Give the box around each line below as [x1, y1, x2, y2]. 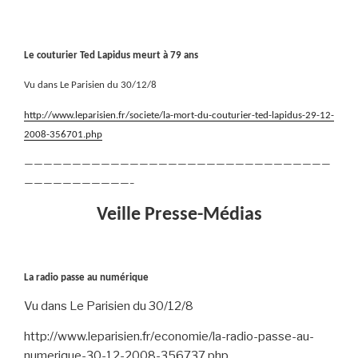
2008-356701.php [24, 129, 102, 140]
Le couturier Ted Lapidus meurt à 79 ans [24, 50, 198, 61]
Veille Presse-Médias [96, 205, 262, 225]
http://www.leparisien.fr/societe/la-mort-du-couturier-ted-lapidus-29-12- [24, 109, 334, 121]
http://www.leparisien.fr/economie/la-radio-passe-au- [24, 328, 314, 344]
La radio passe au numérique [24, 272, 149, 283]
